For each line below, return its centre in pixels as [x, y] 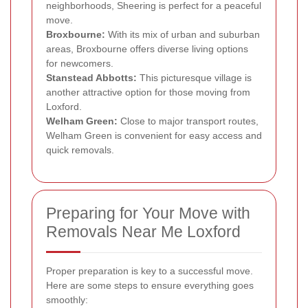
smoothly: [67, 300]
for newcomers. [80, 64]
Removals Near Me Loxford [143, 232]
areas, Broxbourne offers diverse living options [147, 49]
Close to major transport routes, [188, 121]
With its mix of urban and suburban [183, 35]
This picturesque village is [194, 78]
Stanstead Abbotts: [91, 78]
